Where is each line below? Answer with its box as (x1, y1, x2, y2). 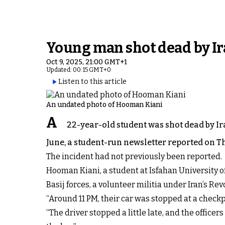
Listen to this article (58, 77, 127, 86)
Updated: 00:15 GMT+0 (46, 66, 111, 73)
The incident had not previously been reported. (46, 152, 222, 161)
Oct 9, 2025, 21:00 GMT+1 (46, 58, 127, 66)
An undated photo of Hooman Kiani (46, 100, 162, 109)
